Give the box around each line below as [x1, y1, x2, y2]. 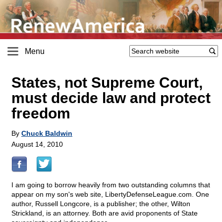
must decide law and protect [11, 90, 211, 107]
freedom [11, 105, 70, 122]
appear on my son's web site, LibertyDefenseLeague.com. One [11, 190, 209, 199]
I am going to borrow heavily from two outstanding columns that [11, 181, 210, 189]
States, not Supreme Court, [11, 74, 203, 91]
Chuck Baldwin [21, 129, 72, 138]
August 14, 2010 [11, 140, 63, 149]
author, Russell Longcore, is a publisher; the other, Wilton [11, 200, 190, 208]
